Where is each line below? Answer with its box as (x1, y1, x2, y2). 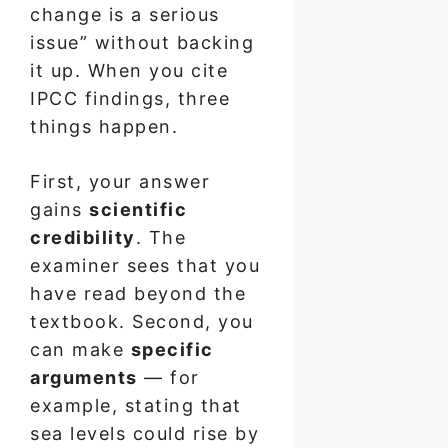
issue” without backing (30, 31, 254, 53)
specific (130, 338, 214, 360)
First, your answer (30, 170, 210, 192)
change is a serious (30, 3, 220, 25)
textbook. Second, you (30, 310, 254, 332)
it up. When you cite (30, 59, 228, 81)
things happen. (30, 115, 178, 137)
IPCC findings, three (30, 87, 230, 109)
